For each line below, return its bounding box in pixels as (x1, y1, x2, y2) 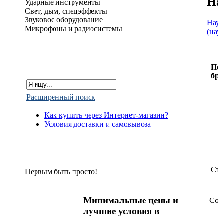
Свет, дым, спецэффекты (25, 7, 107, 15)
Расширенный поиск (26, 93, 95, 101)
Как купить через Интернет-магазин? (44, 111, 168, 119)
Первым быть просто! (25, 167, 97, 176)
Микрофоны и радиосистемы (25, 24, 122, 33)
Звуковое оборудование (25, 16, 103, 24)
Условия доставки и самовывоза (44, 120, 151, 128)
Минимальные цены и (83, 195, 178, 205)
